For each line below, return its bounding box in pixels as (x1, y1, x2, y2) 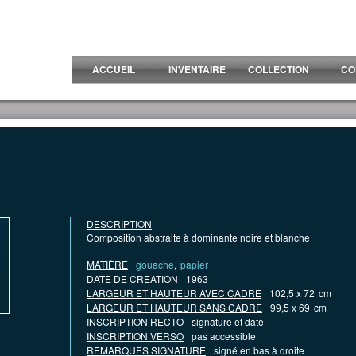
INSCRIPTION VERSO (87, 329, 184, 342)
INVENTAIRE (168, 62, 226, 76)
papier (180, 257, 208, 271)
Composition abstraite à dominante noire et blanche (87, 230, 310, 244)
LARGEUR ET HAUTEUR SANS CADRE (87, 300, 262, 314)
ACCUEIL (91, 62, 135, 76)
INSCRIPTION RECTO (87, 315, 184, 328)
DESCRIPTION (87, 217, 152, 230)
